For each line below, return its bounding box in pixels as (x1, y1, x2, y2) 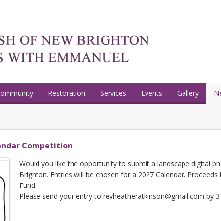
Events (141, 88, 162, 98)
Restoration (48, 88, 85, 98)
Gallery (177, 88, 199, 98)
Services (100, 88, 126, 98)
